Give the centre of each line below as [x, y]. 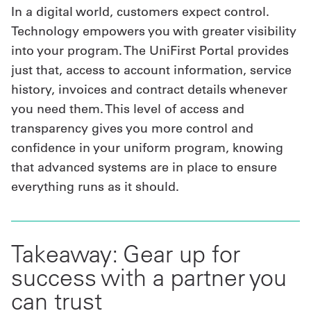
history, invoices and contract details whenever [149, 90]
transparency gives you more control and [132, 128]
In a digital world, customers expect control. [140, 12]
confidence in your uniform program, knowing [147, 148]
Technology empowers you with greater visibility [154, 31]
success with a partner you [149, 278]
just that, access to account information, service [151, 70]
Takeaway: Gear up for [126, 254]
